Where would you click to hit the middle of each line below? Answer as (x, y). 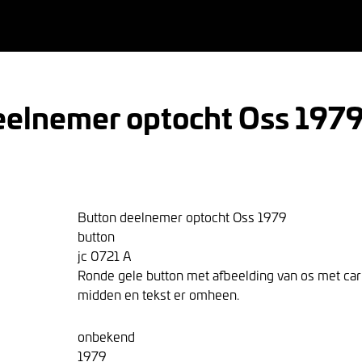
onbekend (106, 336)
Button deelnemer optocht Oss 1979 (182, 217)
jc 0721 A (105, 255)
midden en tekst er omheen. (158, 294)
